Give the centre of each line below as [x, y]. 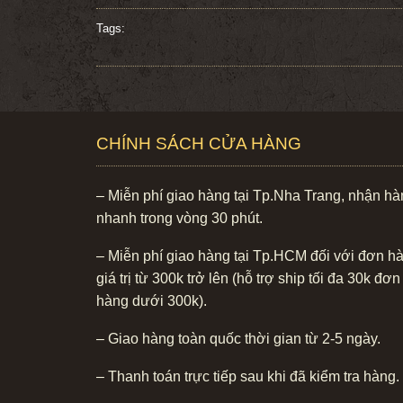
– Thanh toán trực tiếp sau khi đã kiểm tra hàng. [248, 376]
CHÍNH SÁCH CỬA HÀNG [199, 143]
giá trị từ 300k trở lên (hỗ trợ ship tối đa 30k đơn [248, 278]
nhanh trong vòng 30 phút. [179, 218]
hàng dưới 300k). [152, 300]
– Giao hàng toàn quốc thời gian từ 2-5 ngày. [238, 338]
